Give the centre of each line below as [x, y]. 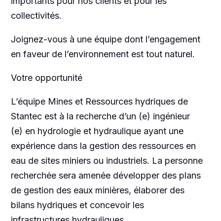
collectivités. [36, 15]
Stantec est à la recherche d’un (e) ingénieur [100, 116]
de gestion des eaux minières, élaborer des [97, 190]
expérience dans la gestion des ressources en [103, 146]
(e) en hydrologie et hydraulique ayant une [97, 131]
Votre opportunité [46, 77]
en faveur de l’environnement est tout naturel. [103, 54]
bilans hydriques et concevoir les [77, 205]
